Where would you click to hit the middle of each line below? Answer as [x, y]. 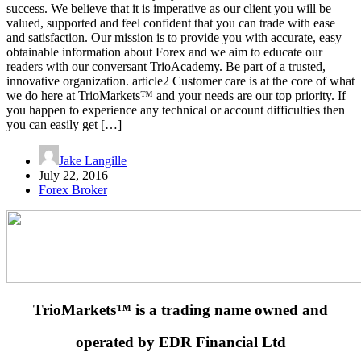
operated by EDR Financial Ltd [180, 342]
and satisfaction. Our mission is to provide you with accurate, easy [174, 37]
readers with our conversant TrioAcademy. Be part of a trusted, [166, 66]
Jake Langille [93, 160]
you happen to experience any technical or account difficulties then [176, 110]
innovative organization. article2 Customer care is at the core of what [180, 81]
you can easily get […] [64, 124]
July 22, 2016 [73, 175]
